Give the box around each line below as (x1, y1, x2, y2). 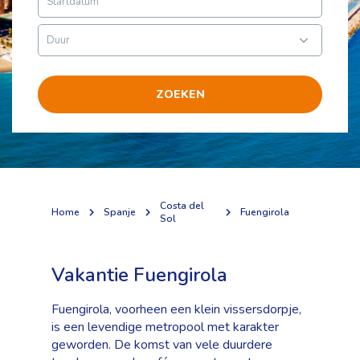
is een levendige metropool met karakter (51, 318, 279, 336)
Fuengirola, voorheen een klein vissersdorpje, (51, 301, 301, 318)
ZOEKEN (155, 87, 205, 102)
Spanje (104, 206, 136, 219)
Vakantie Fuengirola (51, 262, 227, 288)
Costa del (160, 199, 204, 212)
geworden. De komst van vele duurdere (51, 336, 272, 354)
